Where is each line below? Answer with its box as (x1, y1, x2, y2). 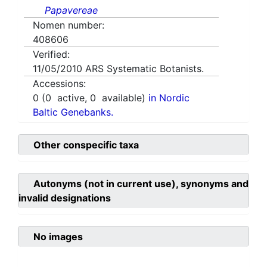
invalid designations (18, 192, 111, 204)
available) (96, 92, 148, 104)
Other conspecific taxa (33, 139, 139, 151)
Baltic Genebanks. (33, 106, 113, 119)
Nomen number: (33, 19, 104, 32)
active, (51, 92, 90, 104)
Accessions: (33, 77, 86, 90)
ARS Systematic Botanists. (85, 63, 204, 75)
